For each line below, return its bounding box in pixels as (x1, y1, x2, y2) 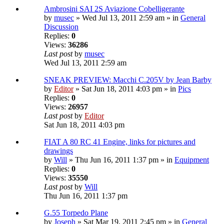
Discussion (44, 22, 78, 31)
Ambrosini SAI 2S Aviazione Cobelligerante (44, 4, 184, 13)
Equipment (174, 155, 209, 164)
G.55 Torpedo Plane (44, 208, 108, 217)
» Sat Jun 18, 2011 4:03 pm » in (73, 84, 178, 93)
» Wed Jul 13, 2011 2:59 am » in (74, 13, 180, 22)
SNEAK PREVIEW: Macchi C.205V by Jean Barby (44, 75, 211, 84)
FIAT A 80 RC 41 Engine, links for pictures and (44, 137, 195, 146)
